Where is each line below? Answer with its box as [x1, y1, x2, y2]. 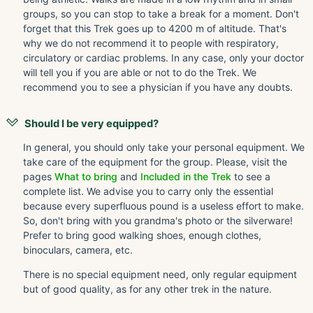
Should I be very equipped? [24, 117, 159, 131]
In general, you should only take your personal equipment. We [23, 141, 305, 154]
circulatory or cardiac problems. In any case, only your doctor [23, 52, 304, 64]
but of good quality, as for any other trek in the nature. [23, 283, 272, 296]
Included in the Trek [138, 170, 231, 183]
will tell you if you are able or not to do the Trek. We [23, 66, 256, 79]
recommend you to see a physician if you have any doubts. [23, 81, 293, 94]
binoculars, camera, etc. [23, 244, 133, 256]
